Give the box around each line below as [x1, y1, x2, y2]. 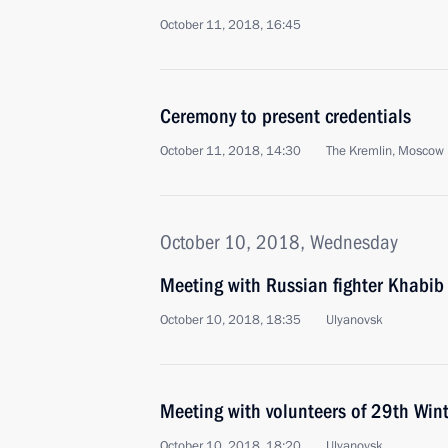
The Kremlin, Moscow [326, 142, 444, 160]
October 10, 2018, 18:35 [160, 311, 301, 329]
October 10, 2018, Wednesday [160, 230, 398, 254]
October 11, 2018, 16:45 [160, 16, 301, 34]
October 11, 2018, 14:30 [160, 142, 301, 160]
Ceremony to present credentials [160, 104, 411, 128]
